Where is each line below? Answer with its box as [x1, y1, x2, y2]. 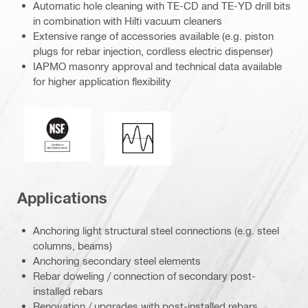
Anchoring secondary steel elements [33, 254, 201, 267]
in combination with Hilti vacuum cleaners [33, 14, 222, 27]
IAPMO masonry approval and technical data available [33, 60, 282, 73]
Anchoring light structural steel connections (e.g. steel [33, 223, 279, 236]
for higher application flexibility [33, 75, 171, 88]
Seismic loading [137, 115, 210, 128]
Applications [17, 189, 107, 208]
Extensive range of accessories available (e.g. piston [33, 30, 274, 43]
